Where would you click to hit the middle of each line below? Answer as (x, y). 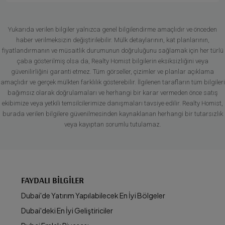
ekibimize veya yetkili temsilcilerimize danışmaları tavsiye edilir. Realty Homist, (113, 103)
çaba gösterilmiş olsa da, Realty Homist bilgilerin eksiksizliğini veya (113, 61)
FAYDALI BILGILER (52, 180)
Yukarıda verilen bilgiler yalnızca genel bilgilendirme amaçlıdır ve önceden (113, 30)
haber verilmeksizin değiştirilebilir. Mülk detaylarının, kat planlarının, (113, 40)
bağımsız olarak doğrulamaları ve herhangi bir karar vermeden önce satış (113, 93)
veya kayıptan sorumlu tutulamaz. (113, 125)
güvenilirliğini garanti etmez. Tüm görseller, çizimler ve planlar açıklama (113, 72)
